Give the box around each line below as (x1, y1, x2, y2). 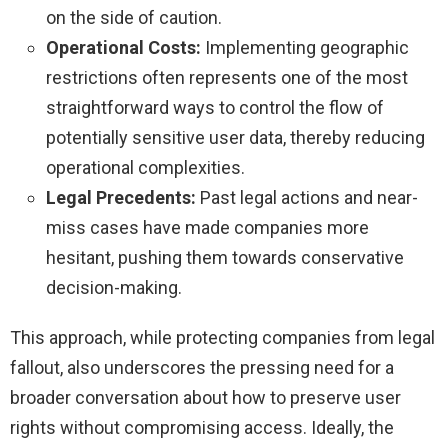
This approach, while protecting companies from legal (10, 326, 435, 348)
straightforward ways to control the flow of (46, 96, 384, 118)
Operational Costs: (46, 36, 201, 58)
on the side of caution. (46, 6, 222, 28)
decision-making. (46, 276, 182, 298)
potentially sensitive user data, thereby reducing (46, 126, 425, 148)
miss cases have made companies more (46, 216, 369, 238)
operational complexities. (46, 156, 245, 178)
